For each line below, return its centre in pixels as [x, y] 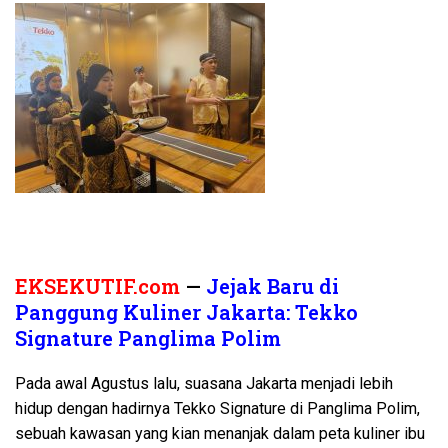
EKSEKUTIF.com [97, 286]
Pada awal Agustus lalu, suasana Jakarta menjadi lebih [204, 384]
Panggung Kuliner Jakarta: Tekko [186, 312]
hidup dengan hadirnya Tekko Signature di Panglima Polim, [217, 409]
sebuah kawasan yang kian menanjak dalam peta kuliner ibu [220, 434]
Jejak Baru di [272, 286]
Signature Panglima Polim [148, 338]
